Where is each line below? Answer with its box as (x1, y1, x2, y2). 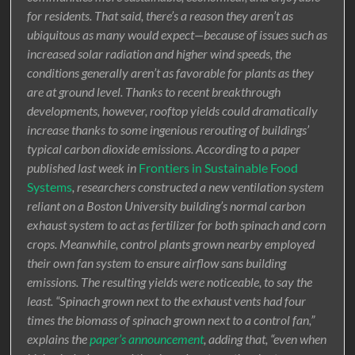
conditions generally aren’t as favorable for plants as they (27, 65, 315, 81)
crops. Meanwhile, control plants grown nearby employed (27, 236, 315, 252)
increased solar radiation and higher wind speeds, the (27, 46, 292, 62)
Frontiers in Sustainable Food (139, 160, 299, 176)
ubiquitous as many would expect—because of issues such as (27, 27, 328, 43)
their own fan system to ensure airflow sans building (27, 255, 287, 271)
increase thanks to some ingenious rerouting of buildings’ (27, 122, 310, 138)
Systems (27, 179, 73, 195)
